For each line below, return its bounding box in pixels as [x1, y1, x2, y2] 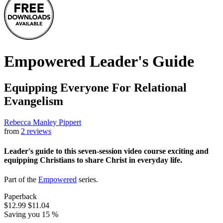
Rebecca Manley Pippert [4, 118, 81, 127]
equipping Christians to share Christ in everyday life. [4, 155, 182, 164]
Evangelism [4, 95, 63, 108]
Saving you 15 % [4, 210, 58, 219]
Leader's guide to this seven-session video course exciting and [4, 146, 209, 155]
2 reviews [21, 127, 51, 136]
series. [77, 175, 98, 184]
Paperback [4, 192, 37, 201]
